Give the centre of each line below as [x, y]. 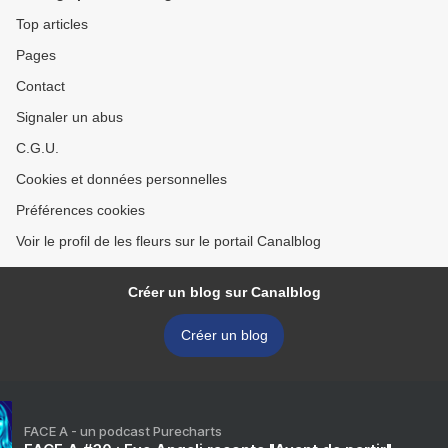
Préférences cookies [80, 210]
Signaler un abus [69, 117]
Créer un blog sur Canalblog [224, 292]
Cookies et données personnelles [121, 179]
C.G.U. [37, 148]
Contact [40, 86]
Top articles [52, 24]
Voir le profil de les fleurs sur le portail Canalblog [168, 241]
